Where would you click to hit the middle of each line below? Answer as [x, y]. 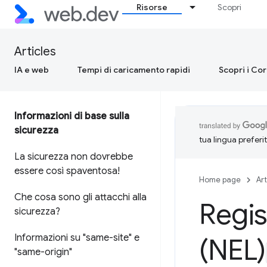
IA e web [32, 70]
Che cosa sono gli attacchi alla [80, 197]
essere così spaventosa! [67, 171]
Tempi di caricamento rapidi [134, 70]
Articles [35, 52]
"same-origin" [43, 252]
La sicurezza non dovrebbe [74, 157]
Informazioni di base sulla [72, 116]
